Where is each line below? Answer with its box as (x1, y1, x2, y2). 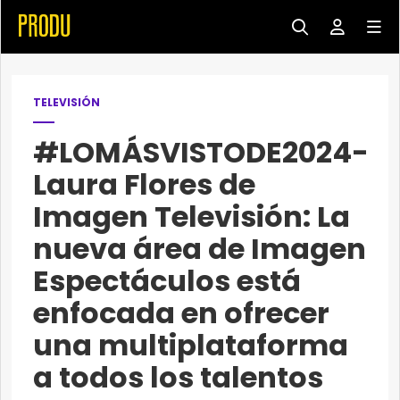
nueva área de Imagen (33, 229, 366, 269)
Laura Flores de (33, 164, 255, 204)
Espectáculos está (33, 261, 301, 301)
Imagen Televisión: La (33, 196, 350, 237)
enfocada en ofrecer (33, 293, 329, 333)
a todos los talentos (33, 357, 323, 397)
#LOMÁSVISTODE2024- (33, 132, 369, 172)
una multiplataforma (33, 325, 348, 365)
